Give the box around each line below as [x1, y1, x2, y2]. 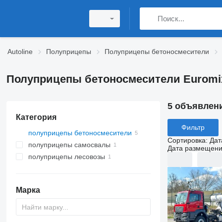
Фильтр [181, 123, 205, 132]
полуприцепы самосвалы [28, 141, 111, 149]
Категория [15, 113, 56, 121]
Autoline [7, 48, 33, 55]
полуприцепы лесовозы [28, 153, 105, 161]
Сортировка [167, 136, 206, 144]
